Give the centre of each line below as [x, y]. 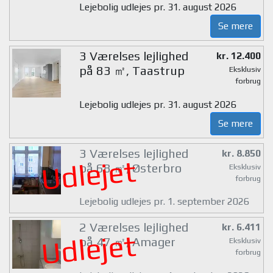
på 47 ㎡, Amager [127, 242]
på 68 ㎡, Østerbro [130, 168]
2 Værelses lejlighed [133, 227]
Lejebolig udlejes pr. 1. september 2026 [164, 202]
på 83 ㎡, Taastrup [132, 71]
